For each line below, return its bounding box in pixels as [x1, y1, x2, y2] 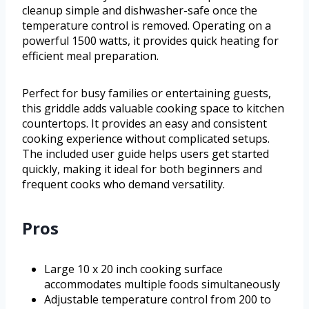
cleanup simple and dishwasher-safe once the [22, 3, 257, 19]
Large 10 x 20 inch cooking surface [44, 261, 223, 277]
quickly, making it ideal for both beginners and [22, 161, 262, 177]
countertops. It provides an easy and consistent [22, 116, 267, 132]
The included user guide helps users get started [22, 146, 269, 162]
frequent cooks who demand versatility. [22, 177, 225, 192]
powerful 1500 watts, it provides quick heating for [22, 33, 279, 49]
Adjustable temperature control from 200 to [44, 292, 271, 308]
